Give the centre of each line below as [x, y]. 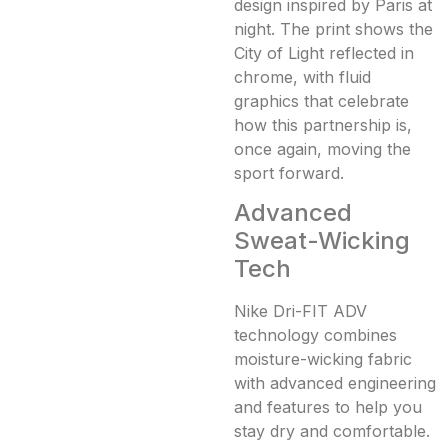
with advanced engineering [335, 383]
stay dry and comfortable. [332, 431]
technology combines [315, 335]
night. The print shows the [333, 28]
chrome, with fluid [302, 76]
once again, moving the [322, 148]
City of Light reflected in [324, 52]
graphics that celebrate [321, 100]
